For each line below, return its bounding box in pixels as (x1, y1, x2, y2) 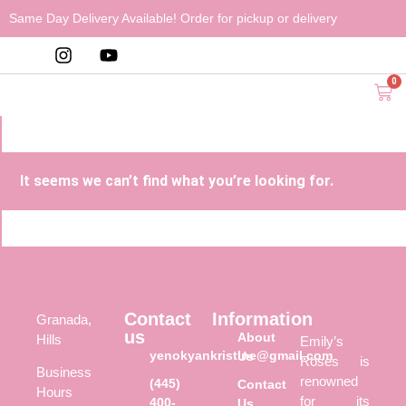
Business (36, 364, 92, 381)
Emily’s (300, 333, 343, 349)
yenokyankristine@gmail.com (149, 348, 333, 362)
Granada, (36, 312, 92, 327)
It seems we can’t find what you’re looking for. (20, 172, 333, 189)
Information (212, 309, 313, 329)
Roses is (300, 353, 370, 369)
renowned (300, 373, 358, 389)
